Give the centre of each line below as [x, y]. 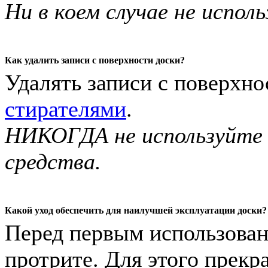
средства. [53, 161]
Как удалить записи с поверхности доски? [95, 60]
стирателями [66, 109]
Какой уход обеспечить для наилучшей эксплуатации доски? [136, 210]
